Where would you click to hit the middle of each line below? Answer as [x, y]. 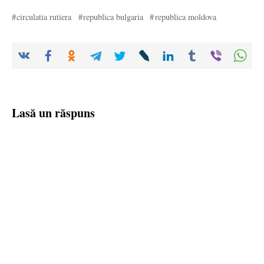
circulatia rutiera [44, 17]
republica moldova [185, 17]
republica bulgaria [113, 17]
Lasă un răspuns [53, 113]
